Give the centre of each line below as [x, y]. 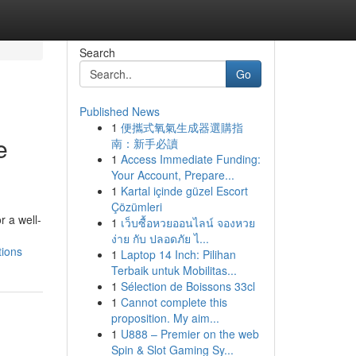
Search [97, 52]
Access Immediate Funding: [190, 159]
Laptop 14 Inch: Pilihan [178, 254]
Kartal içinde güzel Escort [184, 191]
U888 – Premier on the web [190, 334]
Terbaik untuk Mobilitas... [174, 270]
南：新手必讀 [144, 143]
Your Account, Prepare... [172, 175]
